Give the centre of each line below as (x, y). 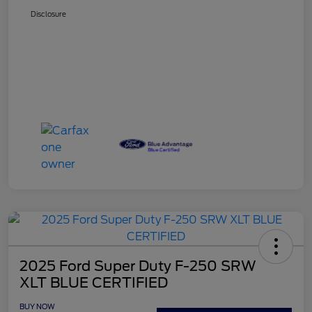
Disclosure (48, 14)
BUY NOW (37, 306)
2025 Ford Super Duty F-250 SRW (138, 266)
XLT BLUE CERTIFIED (94, 282)
